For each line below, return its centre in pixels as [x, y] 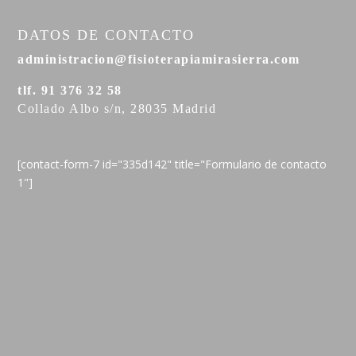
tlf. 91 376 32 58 [70, 91]
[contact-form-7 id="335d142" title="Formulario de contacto [172, 164]
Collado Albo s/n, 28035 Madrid [117, 109]
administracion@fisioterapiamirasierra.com [159, 60]
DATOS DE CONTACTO [106, 35]
